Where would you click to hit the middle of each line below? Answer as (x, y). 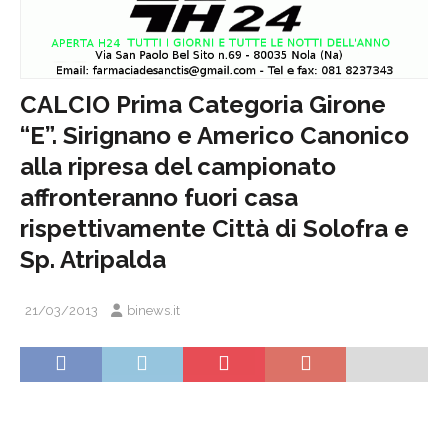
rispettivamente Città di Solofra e (214, 228)
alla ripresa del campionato (178, 166)
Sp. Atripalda (93, 259)
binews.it (153, 310)
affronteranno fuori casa (159, 197)
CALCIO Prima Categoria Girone (203, 104)
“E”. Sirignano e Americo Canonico (214, 135)
